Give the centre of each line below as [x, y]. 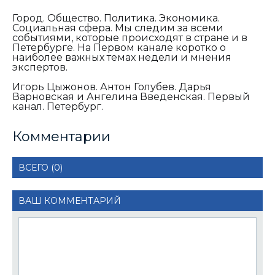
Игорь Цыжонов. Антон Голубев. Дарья [112, 87]
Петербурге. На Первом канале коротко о [119, 47]
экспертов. [40, 67]
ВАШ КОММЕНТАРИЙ [70, 200]
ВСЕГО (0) [41, 167]
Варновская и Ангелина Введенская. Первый [131, 96]
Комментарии [61, 136]
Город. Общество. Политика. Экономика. [116, 18]
